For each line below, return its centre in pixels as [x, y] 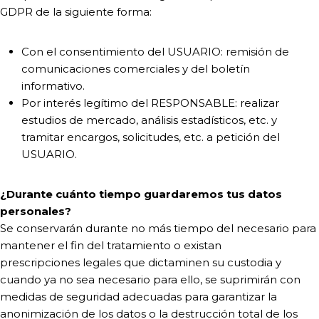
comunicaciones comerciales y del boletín [136, 69]
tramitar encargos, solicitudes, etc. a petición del [151, 137]
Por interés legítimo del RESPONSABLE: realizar [150, 103]
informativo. [53, 86]
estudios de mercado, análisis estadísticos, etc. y [149, 120]
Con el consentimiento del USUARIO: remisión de [155, 52]
